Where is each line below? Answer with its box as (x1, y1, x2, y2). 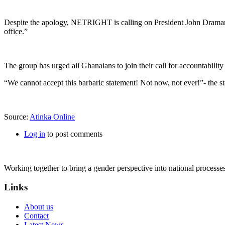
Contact (24, 211, 49, 220)
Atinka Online (30, 112, 75, 121)
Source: (4, 112, 30, 121)
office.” (4, 27, 28, 36)
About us (24, 202, 53, 211)
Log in (24, 129, 45, 138)
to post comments (45, 129, 102, 138)
